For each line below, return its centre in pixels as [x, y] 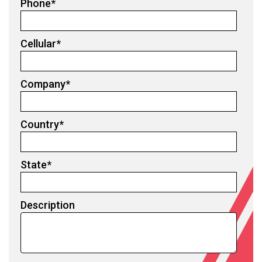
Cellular [38, 43]
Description [48, 205]
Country [40, 124]
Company [43, 84]
